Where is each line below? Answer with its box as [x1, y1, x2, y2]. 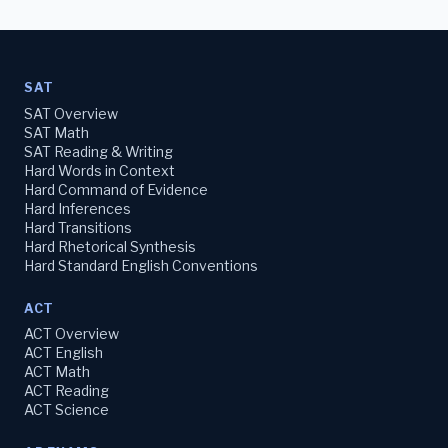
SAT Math [24, 123, 89, 141]
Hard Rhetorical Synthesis [24, 237, 196, 255]
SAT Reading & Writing [24, 142, 173, 160]
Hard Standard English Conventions [24, 256, 258, 274]
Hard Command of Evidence [24, 180, 208, 198]
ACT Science [24, 401, 109, 419]
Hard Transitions [24, 218, 132, 236]
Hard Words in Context [24, 161, 175, 179]
